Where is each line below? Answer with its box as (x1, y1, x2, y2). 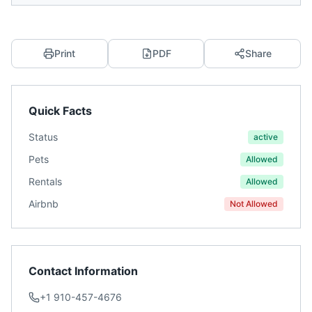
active (253, 132, 278, 142)
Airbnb (29, 198, 58, 210)
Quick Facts (29, 104, 92, 118)
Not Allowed (230, 198, 278, 209)
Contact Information (29, 264, 138, 278)
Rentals (29, 175, 62, 187)
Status (29, 131, 58, 143)
